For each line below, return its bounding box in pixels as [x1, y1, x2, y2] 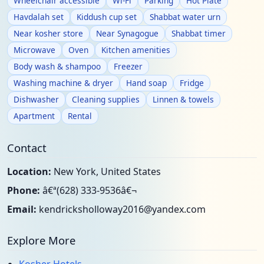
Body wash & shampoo [14, 61, 101, 72]
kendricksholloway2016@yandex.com [39, 203, 206, 216]
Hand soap [126, 77, 167, 88]
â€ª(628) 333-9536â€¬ [40, 184, 137, 197]
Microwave [14, 44, 55, 55]
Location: [7, 165, 51, 178]
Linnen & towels [153, 94, 214, 105]
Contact [7, 140, 47, 155]
